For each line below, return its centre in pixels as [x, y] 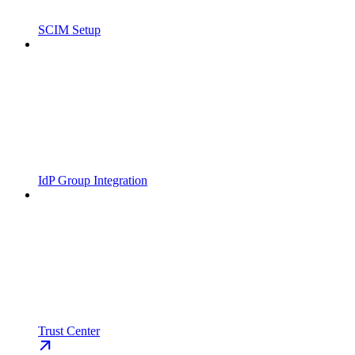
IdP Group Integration [93, 181]
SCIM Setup [69, 30]
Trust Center [69, 331]
